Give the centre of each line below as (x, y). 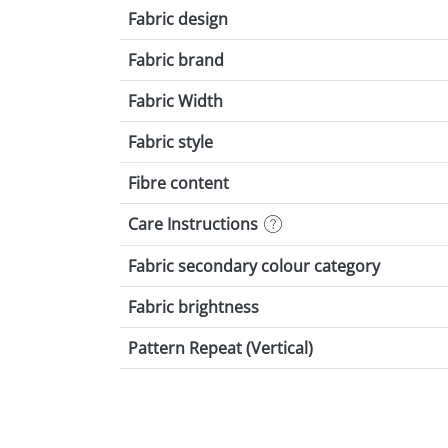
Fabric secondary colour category (254, 266)
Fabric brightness (193, 307)
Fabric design (178, 19)
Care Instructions (193, 224)
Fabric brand (176, 60)
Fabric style (170, 142)
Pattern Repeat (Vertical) (220, 348)
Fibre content (178, 183)
